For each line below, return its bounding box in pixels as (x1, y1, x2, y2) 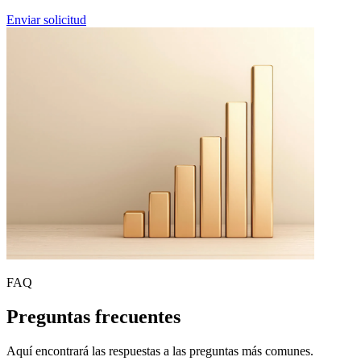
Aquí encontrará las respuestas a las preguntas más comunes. (6, 343, 313, 358)
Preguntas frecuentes (6, 305, 180, 327)
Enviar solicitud (6, 13, 86, 27)
